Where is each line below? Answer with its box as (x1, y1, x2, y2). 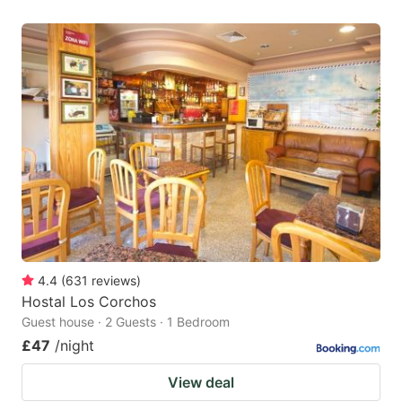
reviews (92, 273, 136, 289)
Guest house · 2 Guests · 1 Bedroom (22, 314, 230, 330)
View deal (168, 373, 234, 392)
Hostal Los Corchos (22, 293, 156, 311)
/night (55, 336, 94, 355)
